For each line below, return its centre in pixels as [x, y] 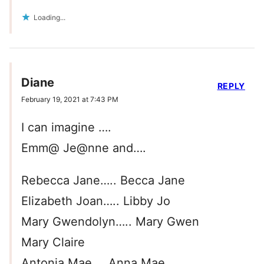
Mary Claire [53, 242]
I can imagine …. [66, 128]
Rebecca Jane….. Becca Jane [103, 181]
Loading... [49, 18]
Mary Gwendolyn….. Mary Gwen [110, 222]
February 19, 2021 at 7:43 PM [70, 100]
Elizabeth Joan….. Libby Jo [96, 201]
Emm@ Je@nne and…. [84, 148]
